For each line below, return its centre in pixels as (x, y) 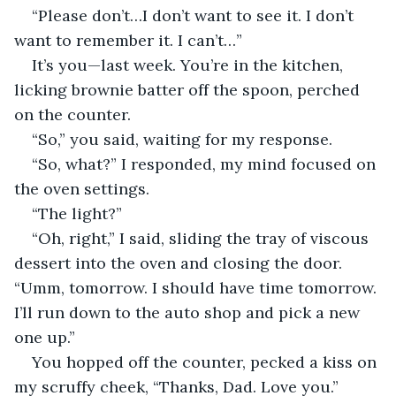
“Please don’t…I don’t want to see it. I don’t (195, 15)
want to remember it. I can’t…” (128, 40)
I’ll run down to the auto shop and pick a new (189, 312)
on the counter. (72, 114)
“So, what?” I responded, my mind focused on (206, 164)
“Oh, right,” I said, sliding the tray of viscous (202, 238)
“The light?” (77, 213)
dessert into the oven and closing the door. (180, 263)
